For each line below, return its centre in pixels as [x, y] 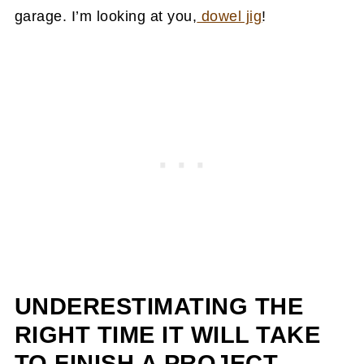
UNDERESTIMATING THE [159, 306]
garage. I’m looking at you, [106, 16]
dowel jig [230, 16]
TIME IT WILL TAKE [209, 334]
